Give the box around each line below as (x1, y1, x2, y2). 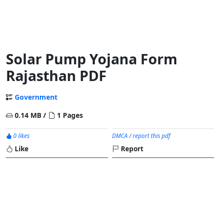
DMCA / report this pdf (112, 132, 171, 140)
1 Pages (55, 110, 83, 120)
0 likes (12, 132, 29, 140)
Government (15, 92, 57, 102)
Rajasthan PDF (6, 66, 107, 85)
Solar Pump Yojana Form (6, 49, 177, 68)
